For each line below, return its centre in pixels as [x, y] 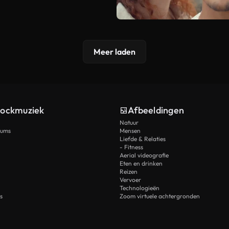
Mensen [130, 131]
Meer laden [114, 52]
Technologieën [140, 188]
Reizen [129, 172]
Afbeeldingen [156, 110]
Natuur [129, 123]
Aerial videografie [144, 155]
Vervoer [130, 180]
